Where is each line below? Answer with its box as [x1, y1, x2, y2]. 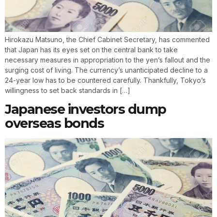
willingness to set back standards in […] [5, 86, 130, 94]
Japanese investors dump [5, 101, 166, 118]
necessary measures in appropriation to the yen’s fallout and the [5, 55, 210, 64]
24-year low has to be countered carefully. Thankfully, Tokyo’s [5, 76, 206, 84]
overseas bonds [5, 115, 104, 132]
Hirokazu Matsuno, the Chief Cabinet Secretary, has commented [5, 35, 210, 44]
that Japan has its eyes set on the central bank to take [5, 45, 178, 54]
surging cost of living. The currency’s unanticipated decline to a [5, 65, 208, 74]
